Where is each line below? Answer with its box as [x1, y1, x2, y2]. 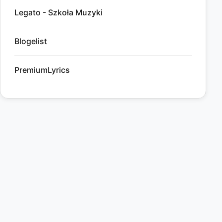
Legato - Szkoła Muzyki [14, 7, 103, 18]
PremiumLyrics [14, 65, 70, 75]
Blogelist [14, 36, 47, 47]
